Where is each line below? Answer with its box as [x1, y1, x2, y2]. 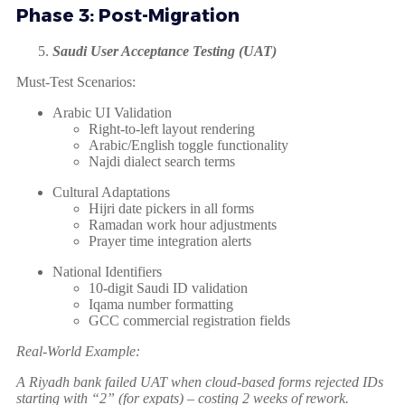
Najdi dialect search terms [89, 154, 235, 170]
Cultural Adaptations [52, 184, 170, 201]
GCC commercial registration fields [89, 313, 290, 329]
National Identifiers [52, 264, 162, 280]
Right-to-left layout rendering [89, 121, 255, 137]
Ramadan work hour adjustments [89, 217, 277, 233]
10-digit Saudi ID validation [89, 280, 248, 297]
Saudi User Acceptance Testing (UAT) [52, 43, 277, 60]
